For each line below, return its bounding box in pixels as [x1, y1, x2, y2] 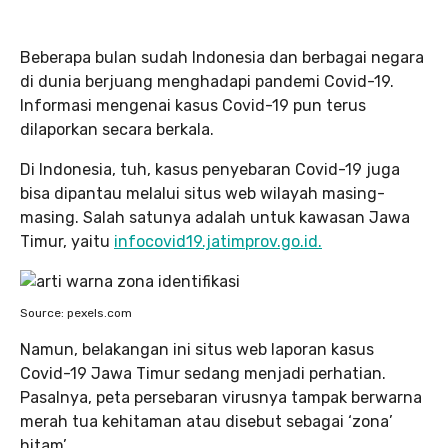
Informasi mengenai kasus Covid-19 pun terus [20, 96, 366, 115]
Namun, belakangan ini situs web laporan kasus [20, 340, 374, 359]
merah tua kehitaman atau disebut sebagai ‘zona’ [20, 412, 393, 431]
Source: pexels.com [20, 306, 132, 320]
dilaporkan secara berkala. [20, 120, 214, 139]
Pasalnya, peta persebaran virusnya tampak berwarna [20, 388, 422, 407]
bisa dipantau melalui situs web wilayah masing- [20, 184, 385, 203]
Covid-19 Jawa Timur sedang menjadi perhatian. [20, 364, 386, 383]
